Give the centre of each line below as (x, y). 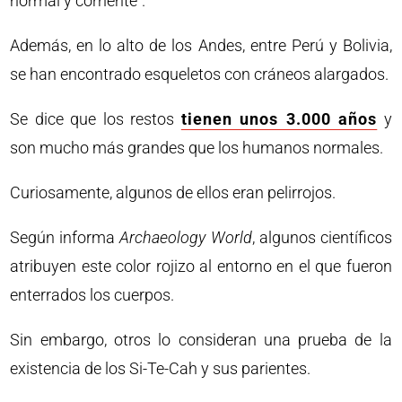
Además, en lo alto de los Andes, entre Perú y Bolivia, (201, 46)
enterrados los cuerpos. (92, 295)
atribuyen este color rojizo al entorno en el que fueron (201, 267)
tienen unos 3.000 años (279, 119)
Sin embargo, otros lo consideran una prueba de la (201, 340)
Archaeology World (186, 238)
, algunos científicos (322, 238)
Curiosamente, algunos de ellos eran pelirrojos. (173, 193)
